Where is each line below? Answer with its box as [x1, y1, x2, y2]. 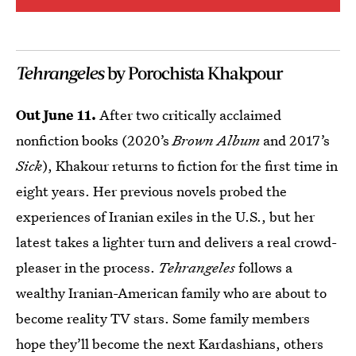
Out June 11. [16, 106, 96, 124]
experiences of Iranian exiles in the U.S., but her [16, 207, 315, 226]
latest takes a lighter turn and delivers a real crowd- [16, 233, 337, 251]
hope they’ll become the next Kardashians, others [16, 335, 323, 353]
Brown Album [172, 131, 260, 149]
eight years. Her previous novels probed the [16, 182, 287, 200]
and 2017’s [260, 131, 330, 149]
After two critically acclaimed [96, 106, 281, 124]
